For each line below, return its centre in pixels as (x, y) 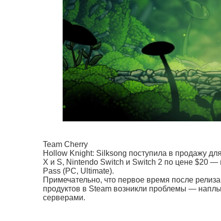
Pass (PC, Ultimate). (78, 171)
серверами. (64, 197)
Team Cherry (65, 144)
